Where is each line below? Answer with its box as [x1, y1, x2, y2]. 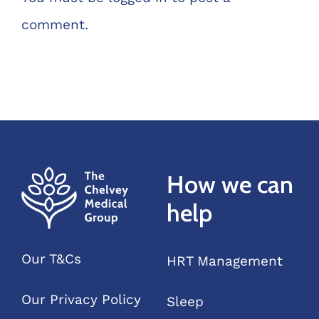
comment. [21, 16, 88, 33]
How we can [166, 169, 293, 199]
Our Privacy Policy [21, 291, 141, 308]
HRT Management [166, 252, 283, 269]
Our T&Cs [21, 251, 81, 268]
